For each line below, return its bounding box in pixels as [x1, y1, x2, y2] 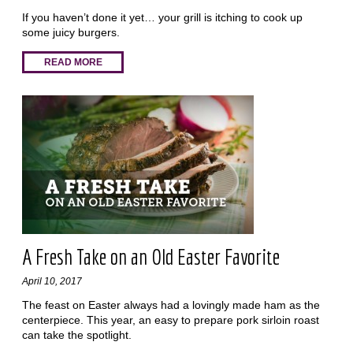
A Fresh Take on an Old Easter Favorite [21, 243, 280, 270]
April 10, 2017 [21, 275, 82, 287]
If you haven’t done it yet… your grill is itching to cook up [21, 11, 303, 24]
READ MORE [43, 57, 102, 69]
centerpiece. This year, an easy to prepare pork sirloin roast [21, 313, 319, 326]
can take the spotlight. [21, 328, 132, 341]
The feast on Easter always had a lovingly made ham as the [21, 298, 320, 311]
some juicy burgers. [21, 26, 120, 39]
